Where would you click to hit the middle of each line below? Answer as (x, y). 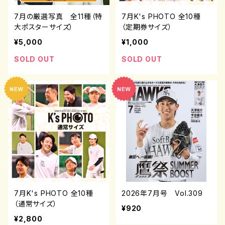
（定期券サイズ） (147, 27)
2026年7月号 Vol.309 (162, 193)
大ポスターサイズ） (44, 27)
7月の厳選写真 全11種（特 (59, 16)
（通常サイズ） (36, 204)
